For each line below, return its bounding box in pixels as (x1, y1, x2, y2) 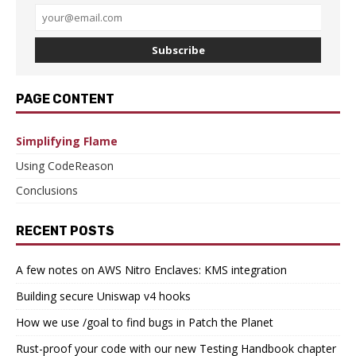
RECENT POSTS (16, 222, 114, 238)
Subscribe (151, 42, 205, 57)
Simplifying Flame (16, 133, 118, 149)
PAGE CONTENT (16, 91, 114, 106)
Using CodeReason (16, 157, 114, 173)
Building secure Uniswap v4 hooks (16, 288, 191, 304)
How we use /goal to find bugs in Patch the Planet (16, 314, 273, 330)
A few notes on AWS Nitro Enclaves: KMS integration (16, 261, 287, 277)
